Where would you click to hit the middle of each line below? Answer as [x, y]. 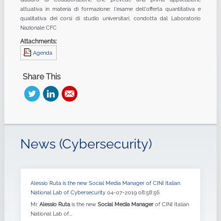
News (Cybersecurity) [86, 144]
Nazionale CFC [38, 28]
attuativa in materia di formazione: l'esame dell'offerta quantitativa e [110, 9]
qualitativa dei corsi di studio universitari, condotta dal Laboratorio [110, 18]
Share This [41, 77]
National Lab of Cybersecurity [69, 193]
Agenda [42, 53]
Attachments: [38, 41]
